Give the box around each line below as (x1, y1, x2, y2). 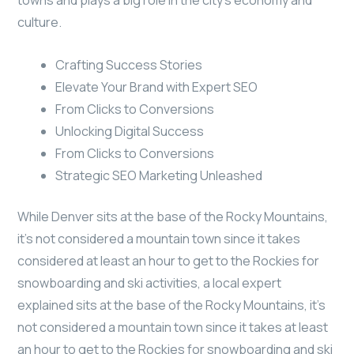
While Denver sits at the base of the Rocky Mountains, (17, 208, 328, 226)
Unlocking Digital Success (55, 122, 204, 141)
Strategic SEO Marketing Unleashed (55, 167, 262, 185)
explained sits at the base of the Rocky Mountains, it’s (17, 296, 326, 314)
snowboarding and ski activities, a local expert (17, 274, 281, 292)
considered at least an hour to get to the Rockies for (17, 252, 319, 270)
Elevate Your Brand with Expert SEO (55, 78, 258, 96)
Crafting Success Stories (55, 56, 202, 74)
